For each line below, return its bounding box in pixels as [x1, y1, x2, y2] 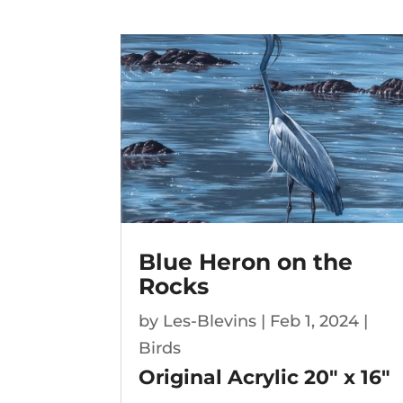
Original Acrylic [139, 365, 300, 390]
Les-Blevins [163, 311, 257, 332]
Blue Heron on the [139, 248, 354, 276]
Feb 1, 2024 [270, 311, 360, 332]
